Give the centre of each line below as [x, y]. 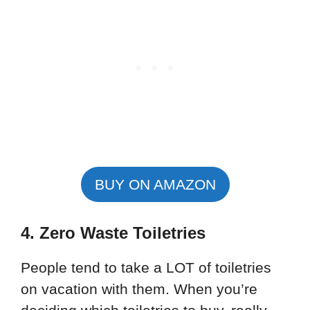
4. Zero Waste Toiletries [113, 233]
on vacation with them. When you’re [139, 289]
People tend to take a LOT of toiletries [146, 268]
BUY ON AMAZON [155, 184]
